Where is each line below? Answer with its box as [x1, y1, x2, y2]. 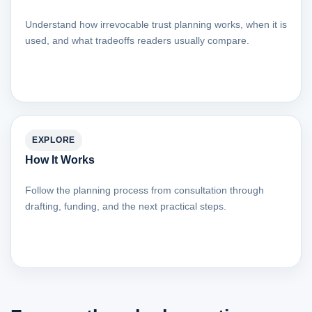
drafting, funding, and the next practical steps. [25, 201, 226, 212]
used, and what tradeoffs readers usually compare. [25, 35, 249, 47]
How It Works [25, 154, 95, 166]
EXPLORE [32, 135, 76, 146]
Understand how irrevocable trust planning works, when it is [25, 19, 287, 31]
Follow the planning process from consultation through [25, 185, 264, 196]
